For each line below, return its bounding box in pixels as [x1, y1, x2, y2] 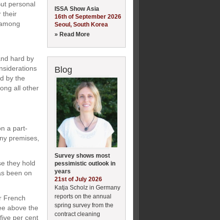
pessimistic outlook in [55, 160, 115, 167]
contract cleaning [55, 210, 100, 218]
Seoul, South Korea [55, 21, 108, 28]
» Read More [55, 30, 90, 38]
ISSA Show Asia [55, 5, 99, 12]
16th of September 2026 [55, 13, 121, 20]
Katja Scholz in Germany [55, 184, 120, 191]
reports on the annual [55, 192, 111, 200]
